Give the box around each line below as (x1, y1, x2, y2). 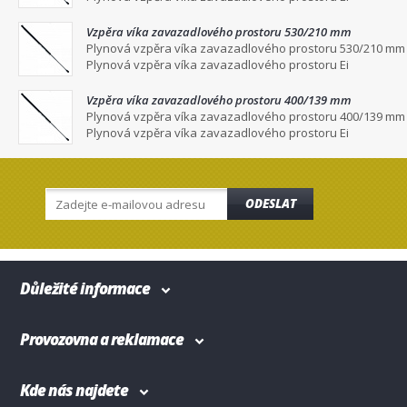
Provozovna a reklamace (20, 329, 184, 350)
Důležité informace (20, 278, 150, 299)
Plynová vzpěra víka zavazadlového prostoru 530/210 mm (86, 40, 405, 56)
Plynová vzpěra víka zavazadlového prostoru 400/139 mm (86, 108, 405, 124)
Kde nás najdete (20, 380, 128, 401)
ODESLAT (244, 195, 296, 212)
